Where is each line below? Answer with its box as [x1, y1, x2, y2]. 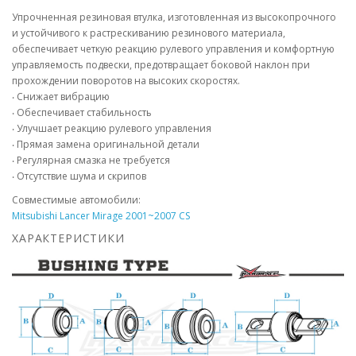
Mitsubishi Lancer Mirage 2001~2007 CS [12, 209, 190, 222]
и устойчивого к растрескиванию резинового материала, [12, 26, 285, 40]
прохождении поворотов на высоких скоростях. [12, 74, 240, 87]
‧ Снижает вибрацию [12, 90, 110, 103]
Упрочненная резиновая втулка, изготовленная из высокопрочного [12, 10, 336, 24]
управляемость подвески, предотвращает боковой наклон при [12, 58, 310, 72]
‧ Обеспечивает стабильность [12, 106, 152, 119]
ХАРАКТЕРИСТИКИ [12, 230, 125, 246]
